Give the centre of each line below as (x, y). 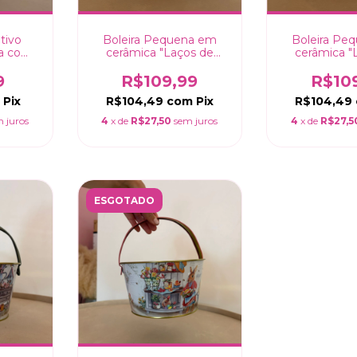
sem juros (196, 120)
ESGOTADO (124, 200)
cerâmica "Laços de (159, 52)
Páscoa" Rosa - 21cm (159, 65)
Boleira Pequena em (159, 39)
